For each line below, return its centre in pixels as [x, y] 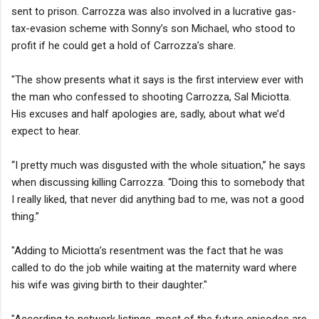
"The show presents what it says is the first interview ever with [157, 79]
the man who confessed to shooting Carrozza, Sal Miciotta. [151, 96]
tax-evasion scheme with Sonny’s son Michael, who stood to [153, 28]
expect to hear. [46, 131]
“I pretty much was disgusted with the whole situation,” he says [158, 165]
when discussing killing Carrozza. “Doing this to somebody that [158, 182]
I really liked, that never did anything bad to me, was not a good [158, 199]
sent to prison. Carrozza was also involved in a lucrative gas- [154, 11]
